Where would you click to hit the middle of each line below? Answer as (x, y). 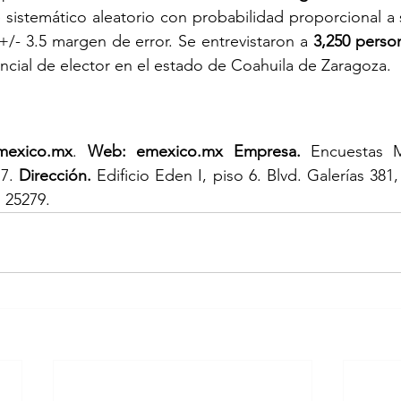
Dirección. (55, 175)
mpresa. (272, 151)
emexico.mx (180, 151)
